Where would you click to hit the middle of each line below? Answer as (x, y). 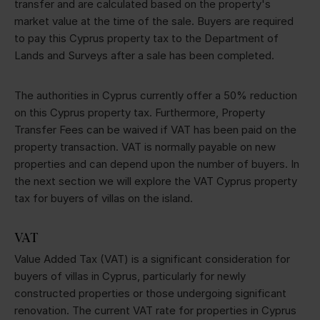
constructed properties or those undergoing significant (150, 293)
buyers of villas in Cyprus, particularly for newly (130, 276)
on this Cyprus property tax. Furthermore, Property (140, 112)
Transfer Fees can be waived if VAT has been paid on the (155, 129)
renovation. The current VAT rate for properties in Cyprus (155, 310)
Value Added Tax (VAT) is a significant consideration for (152, 259)
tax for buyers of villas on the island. (105, 198)
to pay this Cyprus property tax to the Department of (146, 38)
